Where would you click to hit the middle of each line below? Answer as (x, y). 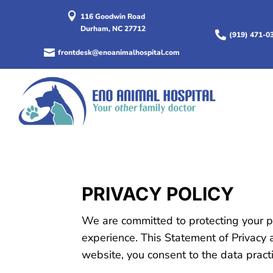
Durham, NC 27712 (113, 28)
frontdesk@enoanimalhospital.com (119, 53)
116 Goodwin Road (113, 16)
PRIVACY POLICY (158, 193)
